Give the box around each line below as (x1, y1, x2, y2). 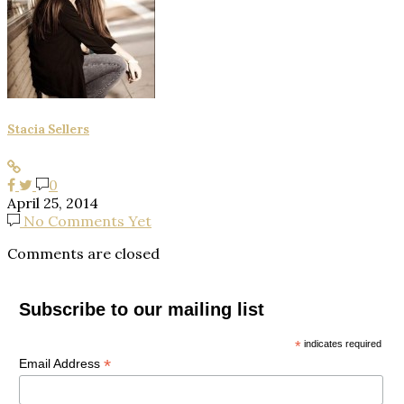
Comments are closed (7, 243, 160, 262)
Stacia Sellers (7, 122, 89, 138)
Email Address (18, 355, 104, 371)
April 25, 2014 (7, 193, 98, 212)
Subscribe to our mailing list (18, 298, 264, 319)
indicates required (301, 337, 382, 349)
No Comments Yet (20, 211, 151, 230)
